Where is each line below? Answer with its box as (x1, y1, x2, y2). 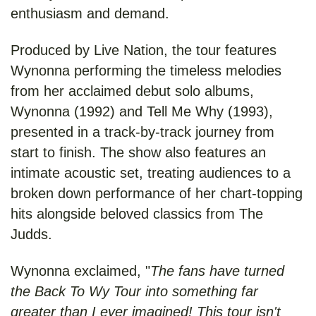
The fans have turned (150, 263, 284, 279)
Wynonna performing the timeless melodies (11, 63, 281, 79)
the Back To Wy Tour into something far (11, 284, 258, 300)
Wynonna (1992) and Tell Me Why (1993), (11, 104, 273, 120)
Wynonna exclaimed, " (11, 263, 150, 279)
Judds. (11, 226, 52, 243)
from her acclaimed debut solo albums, (11, 83, 254, 99)
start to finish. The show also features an (11, 145, 266, 161)
